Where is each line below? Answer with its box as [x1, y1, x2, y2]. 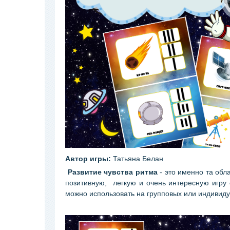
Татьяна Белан [111, 155, 163, 163]
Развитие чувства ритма [67, 168, 158, 176]
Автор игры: [65, 155, 111, 163]
